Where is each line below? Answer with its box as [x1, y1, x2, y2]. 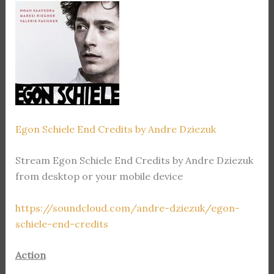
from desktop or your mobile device [15, 170, 183, 183]
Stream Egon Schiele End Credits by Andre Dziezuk [15, 154, 253, 167]
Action [15, 249, 46, 262]
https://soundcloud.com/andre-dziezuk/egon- [15, 201, 240, 214]
